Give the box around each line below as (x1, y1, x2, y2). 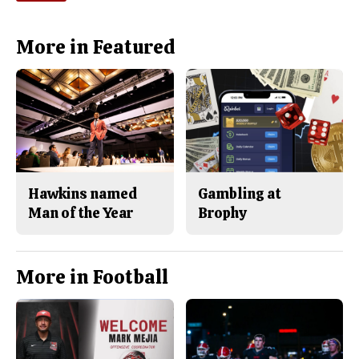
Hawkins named (28, 184, 137, 204)
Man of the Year (28, 204, 133, 223)
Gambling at (197, 184, 281, 204)
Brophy (197, 204, 247, 223)
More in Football (16, 264, 168, 290)
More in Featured (16, 34, 175, 59)
